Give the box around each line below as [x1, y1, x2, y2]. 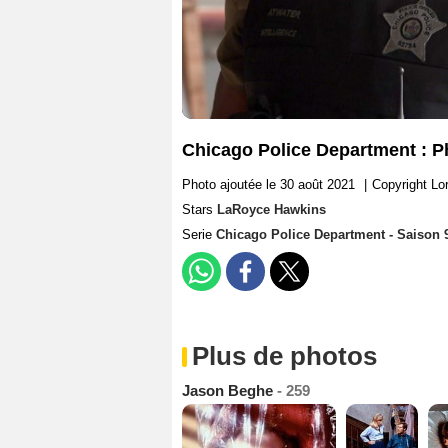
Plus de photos [192, 341, 377, 372]
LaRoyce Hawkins [217, 202, 326, 218]
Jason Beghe [182, 382, 277, 400]
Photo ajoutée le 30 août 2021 [182, 177, 355, 193]
